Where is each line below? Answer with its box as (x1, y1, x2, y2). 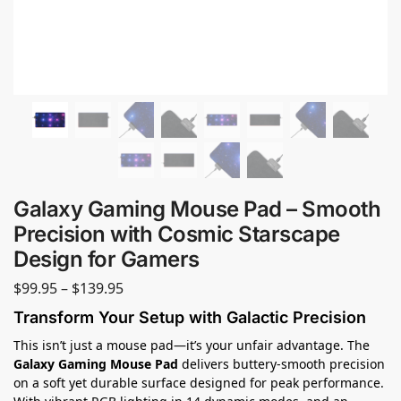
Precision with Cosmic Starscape (13, 221, 340, 247)
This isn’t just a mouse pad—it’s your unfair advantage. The (13, 336, 370, 354)
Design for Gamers (13, 246, 200, 272)
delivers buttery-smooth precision (178, 354, 385, 372)
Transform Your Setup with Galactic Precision (13, 307, 366, 327)
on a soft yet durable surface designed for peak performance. (13, 373, 384, 391)
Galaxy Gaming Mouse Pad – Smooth (13, 196, 380, 222)
